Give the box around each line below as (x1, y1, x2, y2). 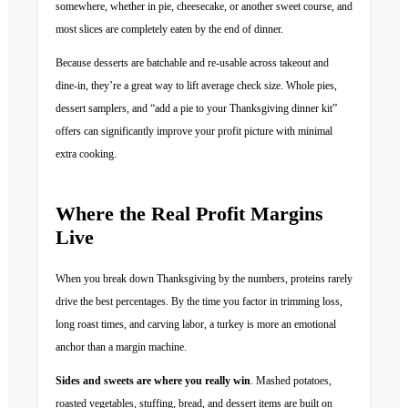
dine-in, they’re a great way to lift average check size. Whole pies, (56, 79, 337, 93)
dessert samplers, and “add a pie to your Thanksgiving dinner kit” (56, 102, 337, 116)
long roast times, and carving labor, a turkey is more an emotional (56, 318, 336, 331)
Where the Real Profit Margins (56, 202, 323, 226)
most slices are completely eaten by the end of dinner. (56, 23, 283, 36)
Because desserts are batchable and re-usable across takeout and (56, 56, 329, 70)
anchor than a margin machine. (56, 341, 187, 354)
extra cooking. (56, 148, 117, 161)
